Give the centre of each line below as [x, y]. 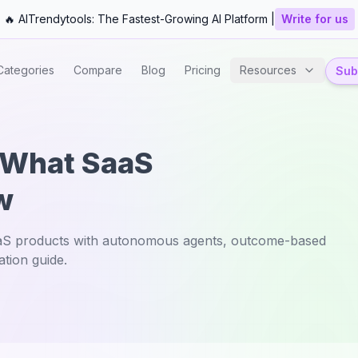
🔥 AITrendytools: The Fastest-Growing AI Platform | [139, 19]
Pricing [203, 70]
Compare [98, 70]
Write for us [314, 19]
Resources [268, 70]
